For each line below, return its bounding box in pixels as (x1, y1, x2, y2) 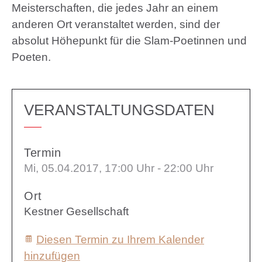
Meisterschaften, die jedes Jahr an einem (12, 1, 218, 14)
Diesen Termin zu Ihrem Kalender (36, 233, 204, 246)
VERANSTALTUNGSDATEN (24, 101, 215, 119)
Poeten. (12, 50, 51, 63)
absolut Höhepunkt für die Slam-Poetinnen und (12, 34, 247, 47)
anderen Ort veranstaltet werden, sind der (12, 18, 220, 30)
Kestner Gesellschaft (24, 205, 129, 218)
